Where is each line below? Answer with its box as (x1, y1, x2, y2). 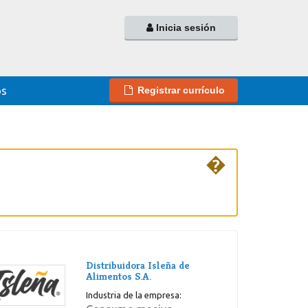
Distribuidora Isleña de (85, 258, 190, 272)
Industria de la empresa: (85, 290, 181, 300)
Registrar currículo (137, 85, 225, 96)
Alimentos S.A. (85, 269, 151, 283)
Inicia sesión (153, 22, 216, 33)
